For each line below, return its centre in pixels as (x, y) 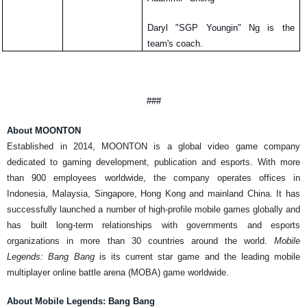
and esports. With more (249, 162)
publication (176, 162)
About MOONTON (44, 131)
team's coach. (176, 44)
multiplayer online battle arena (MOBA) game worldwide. (118, 273)
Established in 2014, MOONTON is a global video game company (153, 147)
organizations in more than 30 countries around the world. (140, 241)
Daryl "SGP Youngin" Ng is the (221, 28)
